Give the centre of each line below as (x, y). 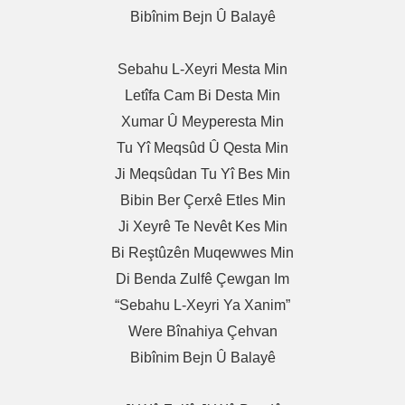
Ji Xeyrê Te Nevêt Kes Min (202, 227)
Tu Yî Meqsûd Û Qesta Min (202, 148)
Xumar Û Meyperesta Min (202, 122)
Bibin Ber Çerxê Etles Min (202, 201)
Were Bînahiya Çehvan (202, 332)
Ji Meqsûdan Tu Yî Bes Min (202, 174)
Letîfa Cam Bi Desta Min (202, 96)
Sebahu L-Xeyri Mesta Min (202, 70)
